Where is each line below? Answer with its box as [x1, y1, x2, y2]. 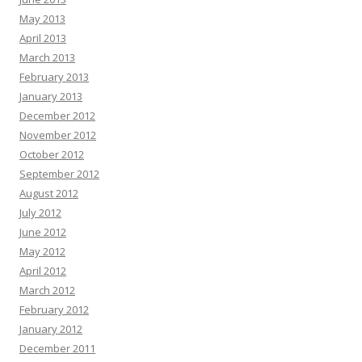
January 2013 [19, 89, 82, 104]
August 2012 [19, 186, 78, 201]
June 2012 [19, 225, 66, 240]
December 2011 [19, 341, 95, 356]
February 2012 [19, 302, 89, 318]
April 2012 [19, 263, 66, 279]
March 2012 [19, 283, 75, 298]
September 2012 [19, 166, 99, 182]
